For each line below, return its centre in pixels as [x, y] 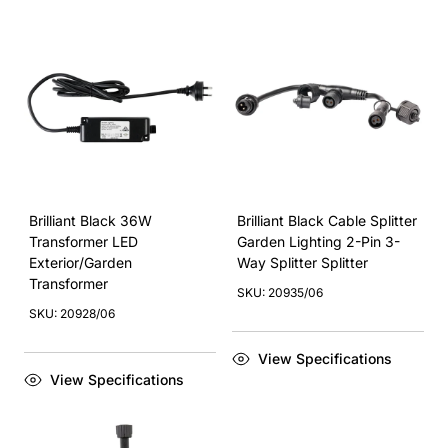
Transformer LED [83, 241]
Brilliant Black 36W [90, 220]
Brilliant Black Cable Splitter [327, 220]
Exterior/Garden [80, 262]
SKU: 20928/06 [72, 313]
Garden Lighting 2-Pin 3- [318, 241]
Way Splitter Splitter [302, 262]
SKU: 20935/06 [280, 292]
